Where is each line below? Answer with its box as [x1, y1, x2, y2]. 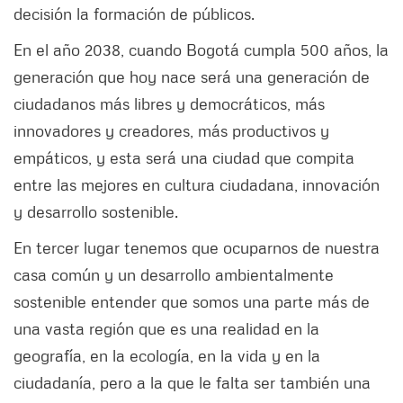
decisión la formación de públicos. [13, 3, 255, 23]
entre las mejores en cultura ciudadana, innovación [13, 174, 380, 194]
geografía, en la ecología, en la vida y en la [13, 345, 320, 365]
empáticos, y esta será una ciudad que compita [13, 147, 354, 167]
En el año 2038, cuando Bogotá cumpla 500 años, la [13, 39, 389, 59]
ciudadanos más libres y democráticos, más [13, 93, 325, 113]
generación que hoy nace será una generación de [13, 66, 370, 86]
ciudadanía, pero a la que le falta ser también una [13, 372, 371, 392]
